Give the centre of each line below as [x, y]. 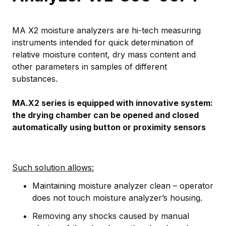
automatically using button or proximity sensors [109, 127]
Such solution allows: [53, 167]
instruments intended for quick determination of [103, 42]
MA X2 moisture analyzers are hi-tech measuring [106, 30]
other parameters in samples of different [90, 66]
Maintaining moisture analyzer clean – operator [123, 185]
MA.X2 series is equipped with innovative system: [112, 103]
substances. [36, 78]
